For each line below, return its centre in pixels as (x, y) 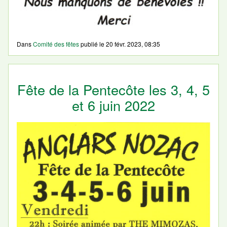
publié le (92, 44)
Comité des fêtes (56, 44)
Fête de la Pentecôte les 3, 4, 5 (113, 89)
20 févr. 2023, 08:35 (133, 44)
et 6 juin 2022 (113, 105)
